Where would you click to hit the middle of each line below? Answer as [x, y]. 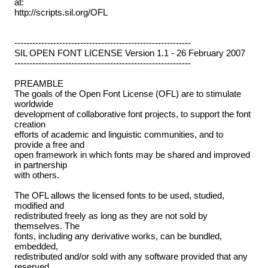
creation [30, 124]
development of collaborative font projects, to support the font [132, 114]
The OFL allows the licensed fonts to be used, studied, [119, 196]
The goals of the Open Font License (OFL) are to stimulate [127, 94]
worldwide [33, 104]
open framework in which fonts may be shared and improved [132, 155]
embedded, [36, 246]
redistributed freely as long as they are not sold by [111, 216]
